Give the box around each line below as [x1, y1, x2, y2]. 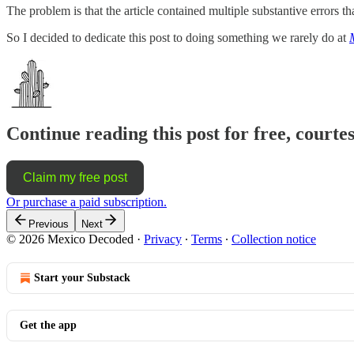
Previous [28, 218, 69, 231]
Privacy [144, 232, 182, 247]
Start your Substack [34, 272, 130, 284]
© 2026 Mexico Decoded [6, 232, 134, 247]
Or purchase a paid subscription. [6, 195, 167, 209]
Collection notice [232, 232, 316, 247]
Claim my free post [23, 171, 127, 185]
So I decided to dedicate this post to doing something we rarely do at [6, 30, 349, 44]
